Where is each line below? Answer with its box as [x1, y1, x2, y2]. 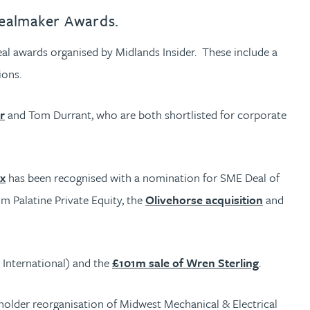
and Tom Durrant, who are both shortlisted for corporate [5, 105, 286, 123]
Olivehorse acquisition [145, 190, 263, 208]
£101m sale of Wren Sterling [112, 253, 259, 271]
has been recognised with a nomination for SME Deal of [6, 168, 280, 186]
